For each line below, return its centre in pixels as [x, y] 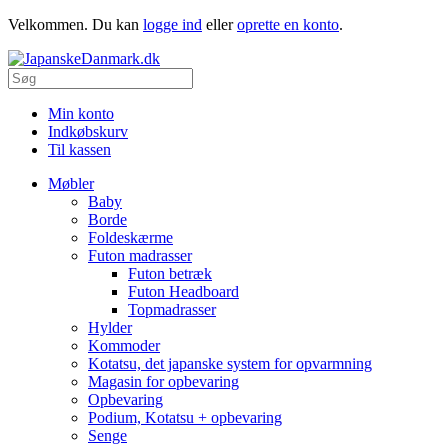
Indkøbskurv [88, 131]
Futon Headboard [183, 291]
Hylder [110, 327]
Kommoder [124, 345]
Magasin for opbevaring [163, 381]
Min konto [81, 113]
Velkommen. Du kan [75, 24]
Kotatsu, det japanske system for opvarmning [230, 363]
